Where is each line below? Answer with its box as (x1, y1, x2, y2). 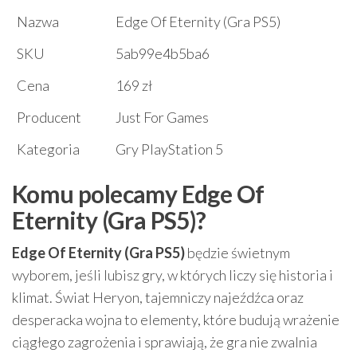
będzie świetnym (185, 244, 290, 262)
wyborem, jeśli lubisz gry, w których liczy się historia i (12, 266, 333, 284)
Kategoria (17, 140, 80, 159)
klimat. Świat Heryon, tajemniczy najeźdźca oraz (12, 288, 304, 307)
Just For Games (116, 108, 209, 127)
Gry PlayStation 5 (116, 140, 223, 159)
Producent (17, 108, 81, 127)
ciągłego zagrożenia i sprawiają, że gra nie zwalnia (12, 333, 317, 351)
